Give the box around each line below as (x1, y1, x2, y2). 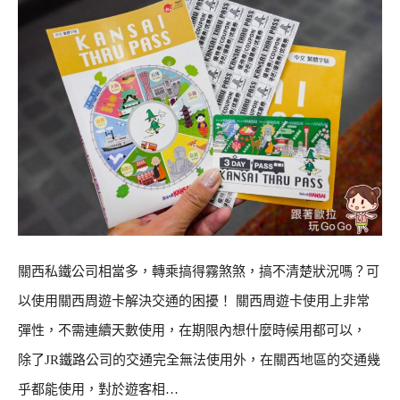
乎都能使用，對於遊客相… (18, 381, 179, 396)
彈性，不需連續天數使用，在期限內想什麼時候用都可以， (18, 322, 366, 337)
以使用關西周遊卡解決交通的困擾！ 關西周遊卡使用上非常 (18, 293, 370, 308)
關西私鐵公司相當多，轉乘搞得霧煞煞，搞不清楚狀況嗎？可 (18, 263, 379, 279)
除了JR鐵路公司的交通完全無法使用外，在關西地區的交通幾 (18, 352, 380, 367)
